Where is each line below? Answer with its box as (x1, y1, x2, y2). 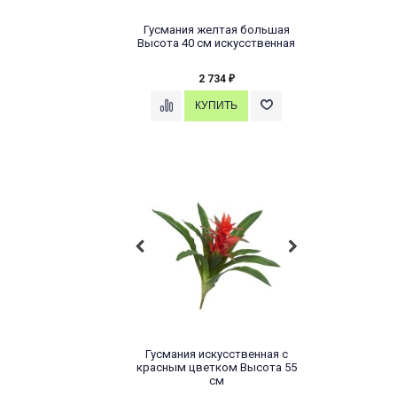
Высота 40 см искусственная (137, 35, 295, 50)
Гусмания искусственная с (144, 346, 288, 361)
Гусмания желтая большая (143, 22, 290, 36)
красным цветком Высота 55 (136, 360, 297, 374)
